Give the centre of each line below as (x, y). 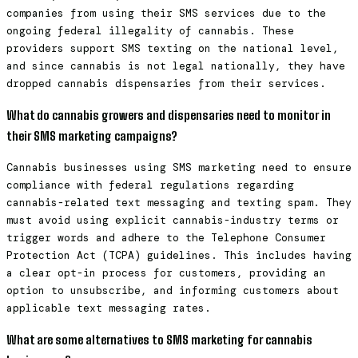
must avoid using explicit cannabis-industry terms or (173, 220)
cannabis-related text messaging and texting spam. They (179, 202)
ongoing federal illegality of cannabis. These (150, 31)
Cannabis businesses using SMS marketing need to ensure (179, 167)
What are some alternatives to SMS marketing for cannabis (159, 339)
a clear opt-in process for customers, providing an (166, 272)
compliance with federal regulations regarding (150, 185)
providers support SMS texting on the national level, (173, 49)
